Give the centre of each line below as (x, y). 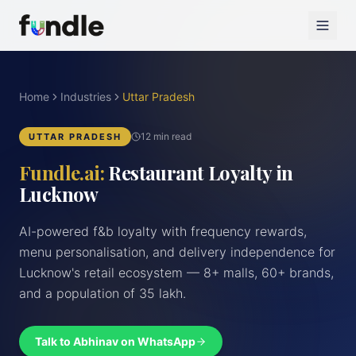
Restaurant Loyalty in (201, 172)
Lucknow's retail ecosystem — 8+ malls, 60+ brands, (176, 273)
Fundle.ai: (62, 172)
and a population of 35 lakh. (103, 293)
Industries (86, 97)
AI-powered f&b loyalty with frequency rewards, (163, 231)
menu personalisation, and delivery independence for (177, 252)
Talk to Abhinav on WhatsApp (115, 341)
